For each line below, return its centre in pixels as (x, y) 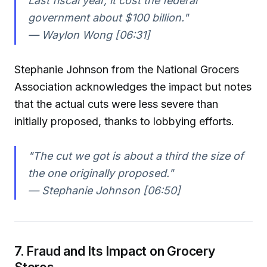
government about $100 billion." (108, 18)
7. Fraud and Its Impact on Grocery (115, 251)
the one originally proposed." (100, 173)
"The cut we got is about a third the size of (136, 156)
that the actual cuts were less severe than (116, 104)
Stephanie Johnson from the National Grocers (127, 69)
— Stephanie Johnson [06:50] (104, 190)
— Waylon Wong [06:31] (89, 35)
